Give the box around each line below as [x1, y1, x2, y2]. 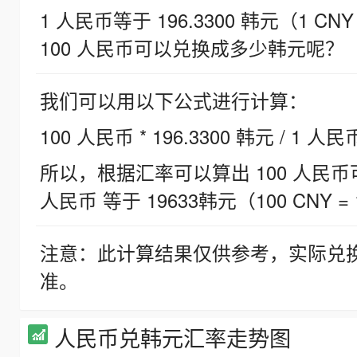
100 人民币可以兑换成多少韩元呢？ [40, 34, 344, 62]
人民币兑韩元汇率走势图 [54, 322, 291, 354]
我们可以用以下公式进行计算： [40, 87, 308, 115]
